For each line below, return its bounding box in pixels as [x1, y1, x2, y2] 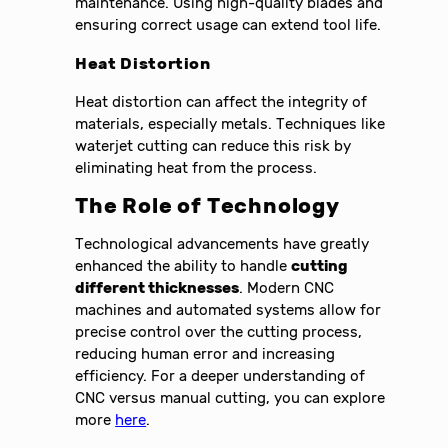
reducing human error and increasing [75, 344, 336, 363]
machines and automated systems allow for [75, 300, 382, 319]
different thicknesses [75, 278, 240, 297]
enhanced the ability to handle [75, 256, 292, 275]
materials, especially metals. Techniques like [75, 114, 386, 133]
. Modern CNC [239, 278, 335, 297]
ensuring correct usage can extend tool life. [75, 16, 382, 35]
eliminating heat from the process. [75, 158, 318, 177]
